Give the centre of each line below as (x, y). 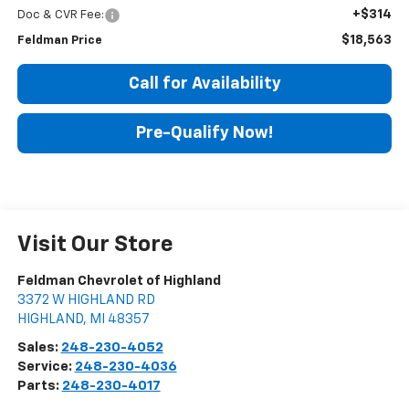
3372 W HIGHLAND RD (86, 299)
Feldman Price (59, 40)
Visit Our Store (95, 244)
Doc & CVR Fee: (60, 15)
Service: (46, 366)
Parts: (39, 385)
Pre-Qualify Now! (204, 133)
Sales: (39, 347)
